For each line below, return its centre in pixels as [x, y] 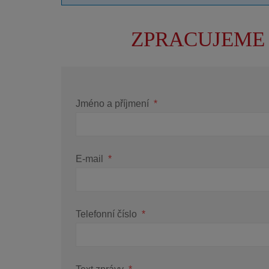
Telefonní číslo [107, 214]
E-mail [91, 159]
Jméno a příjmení [113, 103]
